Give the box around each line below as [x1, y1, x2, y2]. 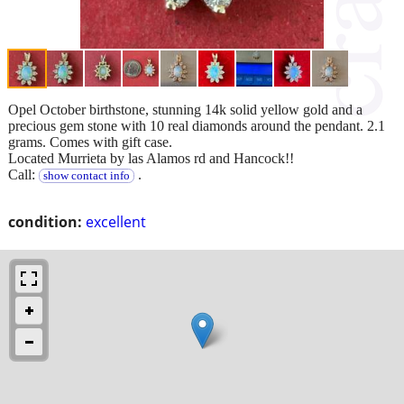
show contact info [42, 169, 130, 182]
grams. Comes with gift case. [8, 133, 172, 150]
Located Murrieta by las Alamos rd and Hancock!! [8, 150, 294, 166]
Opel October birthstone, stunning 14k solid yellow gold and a [8, 101, 363, 117]
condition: [8, 211, 82, 232]
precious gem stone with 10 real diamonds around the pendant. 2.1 [8, 117, 385, 133]
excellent [86, 211, 146, 232]
